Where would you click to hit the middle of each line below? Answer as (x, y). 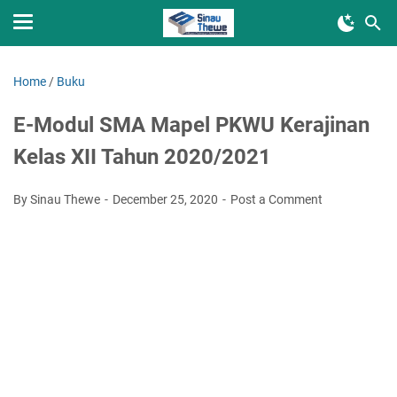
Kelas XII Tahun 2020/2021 (142, 157)
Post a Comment (276, 199)
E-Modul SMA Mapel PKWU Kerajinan (191, 125)
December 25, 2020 (167, 199)
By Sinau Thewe (58, 199)
